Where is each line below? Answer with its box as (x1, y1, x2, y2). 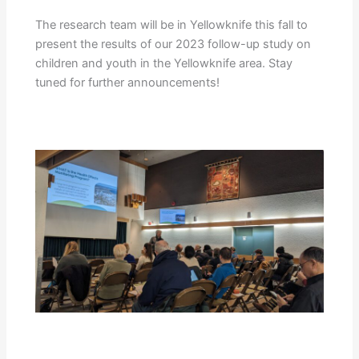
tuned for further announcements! (35, 75, 220, 90)
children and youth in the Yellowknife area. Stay (35, 55, 293, 71)
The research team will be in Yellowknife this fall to (35, 17, 309, 32)
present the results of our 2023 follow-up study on (35, 36, 312, 51)
